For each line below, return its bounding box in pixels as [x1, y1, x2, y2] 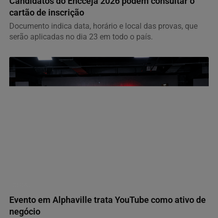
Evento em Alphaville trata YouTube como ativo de [9, 195, 206, 205]
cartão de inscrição [9, 8, 84, 18]
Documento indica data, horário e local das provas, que [9, 21, 198, 31]
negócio [9, 206, 40, 217]
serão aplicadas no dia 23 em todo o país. [9, 32, 153, 42]
